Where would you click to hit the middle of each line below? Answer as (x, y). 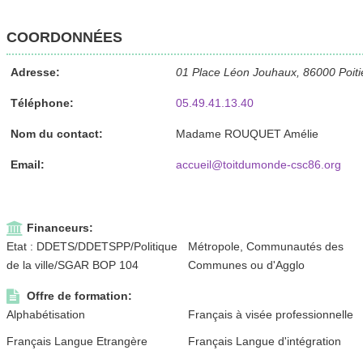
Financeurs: (60, 227)
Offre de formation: (79, 295)
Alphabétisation (45, 314)
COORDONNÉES (64, 37)
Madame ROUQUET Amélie (247, 133)
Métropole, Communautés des (266, 246)
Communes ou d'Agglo (247, 265)
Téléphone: (42, 102)
